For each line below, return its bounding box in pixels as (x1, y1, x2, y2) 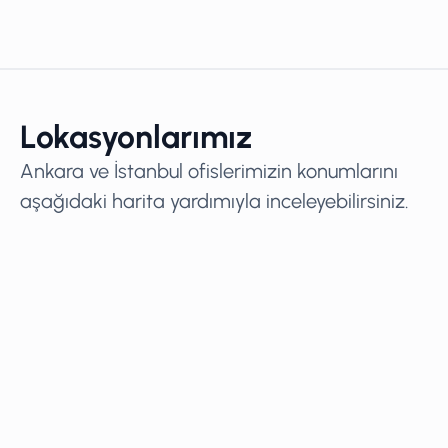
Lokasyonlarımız (20, 117, 252, 156)
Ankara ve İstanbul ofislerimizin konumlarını (20, 158, 398, 183)
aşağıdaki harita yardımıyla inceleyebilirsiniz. (20, 188, 409, 213)
